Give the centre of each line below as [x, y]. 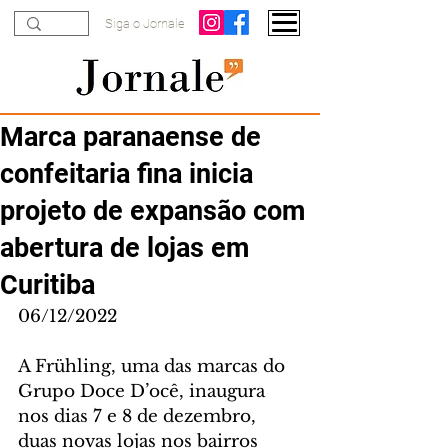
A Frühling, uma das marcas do [154, 366]
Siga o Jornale [145, 23]
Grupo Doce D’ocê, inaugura [144, 391]
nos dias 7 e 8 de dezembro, [139, 416]
